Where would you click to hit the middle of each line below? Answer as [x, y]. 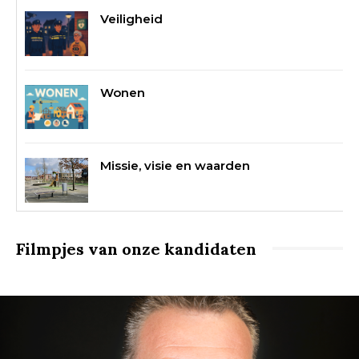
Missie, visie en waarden [175, 166]
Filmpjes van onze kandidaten [136, 248]
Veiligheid [132, 19]
